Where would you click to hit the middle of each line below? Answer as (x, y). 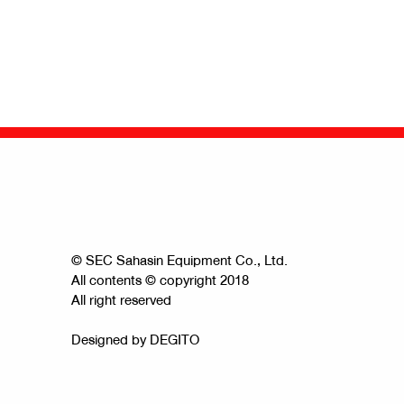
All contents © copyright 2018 (160, 281)
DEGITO (174, 340)
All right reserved (121, 301)
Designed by (110, 340)
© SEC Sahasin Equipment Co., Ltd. (179, 261)
